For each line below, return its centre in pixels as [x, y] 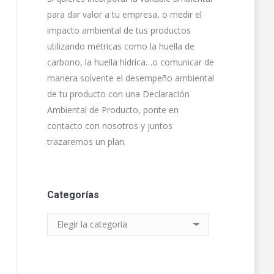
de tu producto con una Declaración [118, 94]
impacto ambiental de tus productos [119, 30]
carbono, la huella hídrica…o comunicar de [131, 62]
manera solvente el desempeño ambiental [131, 78]
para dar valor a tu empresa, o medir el [124, 14]
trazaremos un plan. [87, 142]
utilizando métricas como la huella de [121, 46]
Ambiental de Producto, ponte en [113, 110]
